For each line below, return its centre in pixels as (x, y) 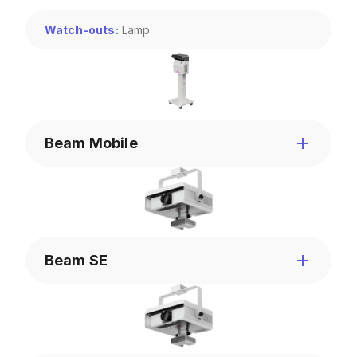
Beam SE (76, 261)
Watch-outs (80, 30)
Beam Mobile (91, 143)
